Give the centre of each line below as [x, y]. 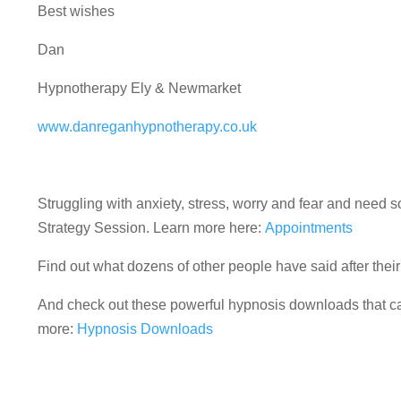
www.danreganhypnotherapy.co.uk [147, 126]
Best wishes [76, 11]
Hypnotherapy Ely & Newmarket [139, 88]
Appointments [309, 227]
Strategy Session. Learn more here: [151, 227]
